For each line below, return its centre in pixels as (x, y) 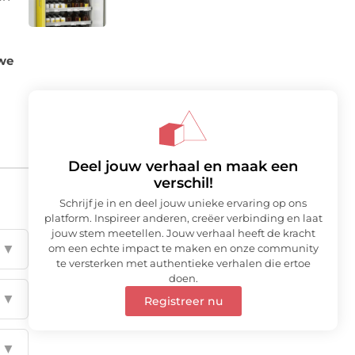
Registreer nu (183, 302)
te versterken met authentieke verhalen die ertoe (183, 263)
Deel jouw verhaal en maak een (183, 167)
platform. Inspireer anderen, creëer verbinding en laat (183, 218)
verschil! (183, 183)
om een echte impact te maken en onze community (183, 248)
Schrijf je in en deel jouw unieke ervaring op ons (183, 203)
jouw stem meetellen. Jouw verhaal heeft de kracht (183, 233)
